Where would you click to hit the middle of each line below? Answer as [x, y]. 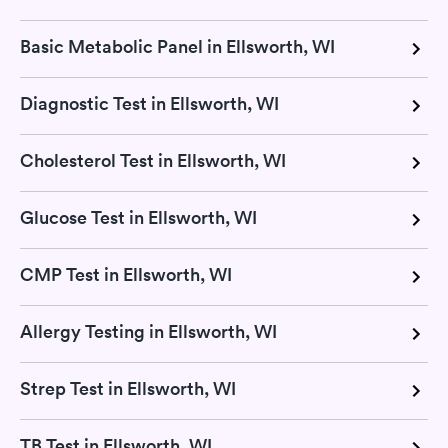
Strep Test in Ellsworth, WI [128, 388]
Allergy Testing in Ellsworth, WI [148, 331]
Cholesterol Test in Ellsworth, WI [153, 160]
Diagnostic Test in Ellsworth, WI [149, 103]
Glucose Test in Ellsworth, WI [138, 217]
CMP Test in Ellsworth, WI [126, 274]
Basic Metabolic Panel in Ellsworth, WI [177, 46]
